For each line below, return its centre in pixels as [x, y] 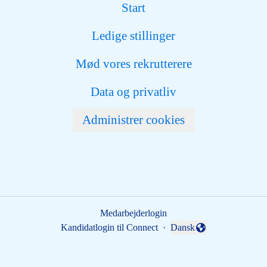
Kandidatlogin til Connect [109, 227]
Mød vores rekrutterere [133, 64]
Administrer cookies [133, 120]
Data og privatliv [133, 92]
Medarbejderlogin [133, 213]
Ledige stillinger [133, 36]
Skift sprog [190, 234]
